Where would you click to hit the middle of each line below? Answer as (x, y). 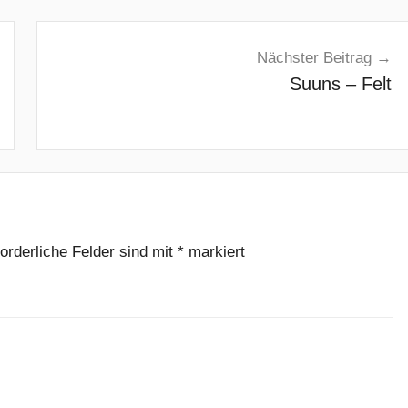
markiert (214, 251)
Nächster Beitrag (315, 58)
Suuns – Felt (341, 84)
